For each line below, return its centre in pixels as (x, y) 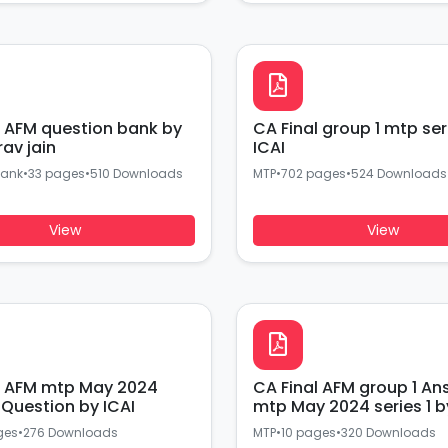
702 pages (313, 173)
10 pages (308, 432)
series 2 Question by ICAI (106, 406)
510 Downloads (136, 173)
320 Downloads (388, 432)
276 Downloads (70, 432)
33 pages (56, 173)
